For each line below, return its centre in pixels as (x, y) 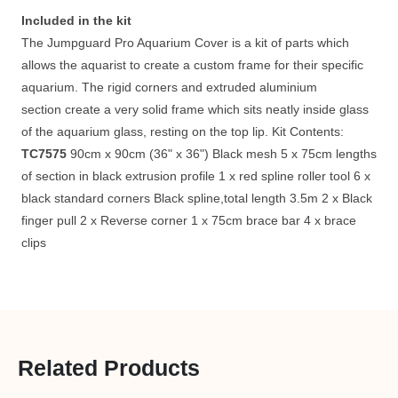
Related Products (109, 368)
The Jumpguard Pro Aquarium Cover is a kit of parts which (185, 43)
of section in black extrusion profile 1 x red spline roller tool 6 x (196, 176)
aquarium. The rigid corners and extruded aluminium (169, 87)
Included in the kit (76, 20)
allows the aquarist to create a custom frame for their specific (192, 65)
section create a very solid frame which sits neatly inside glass (195, 109)
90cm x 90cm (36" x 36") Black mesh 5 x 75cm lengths (222, 154)
